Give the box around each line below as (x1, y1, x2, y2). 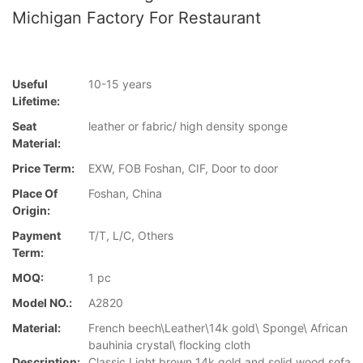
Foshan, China (88, 186, 162, 201)
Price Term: (12, 161, 75, 176)
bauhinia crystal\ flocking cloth (88, 338, 250, 352)
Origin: (12, 203, 50, 218)
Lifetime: (12, 94, 60, 109)
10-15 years (88, 77, 152, 92)
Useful (12, 77, 48, 92)
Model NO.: (12, 296, 72, 310)
